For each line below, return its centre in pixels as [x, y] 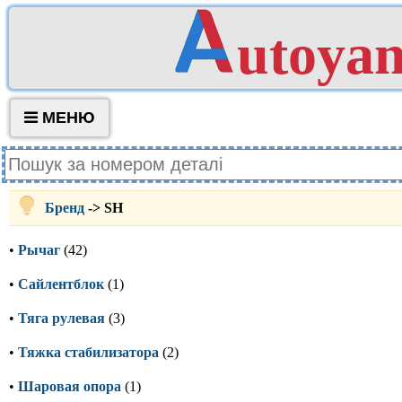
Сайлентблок [61, 284]
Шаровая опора [70, 386]
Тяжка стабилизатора [88, 352]
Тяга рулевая [61, 318]
